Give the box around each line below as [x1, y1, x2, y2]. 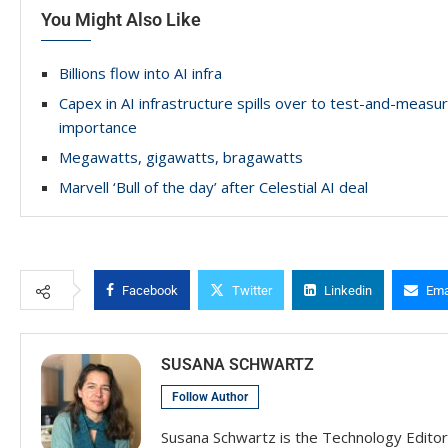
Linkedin [324, 283, 372, 299]
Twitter [232, 283, 272, 299]
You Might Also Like [41, 9, 201, 31]
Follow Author [172, 390, 248, 405]
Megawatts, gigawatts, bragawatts [59, 147, 303, 168]
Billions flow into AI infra [59, 63, 222, 84]
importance [59, 117, 137, 138]
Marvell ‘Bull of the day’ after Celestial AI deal [59, 177, 368, 198]
